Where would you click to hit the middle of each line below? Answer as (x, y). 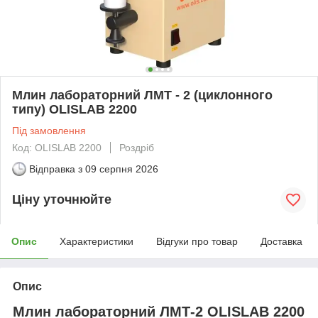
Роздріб (137, 147)
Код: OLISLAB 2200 (57, 147)
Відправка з (56, 169)
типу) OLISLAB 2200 (75, 109)
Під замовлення (49, 130)
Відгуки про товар (197, 241)
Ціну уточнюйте (62, 200)
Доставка (281, 241)
